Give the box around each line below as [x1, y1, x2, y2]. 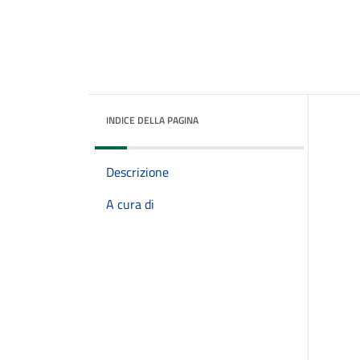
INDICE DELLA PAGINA [106, 112, 198, 128]
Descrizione [106, 162, 169, 182]
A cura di [106, 194, 154, 214]
